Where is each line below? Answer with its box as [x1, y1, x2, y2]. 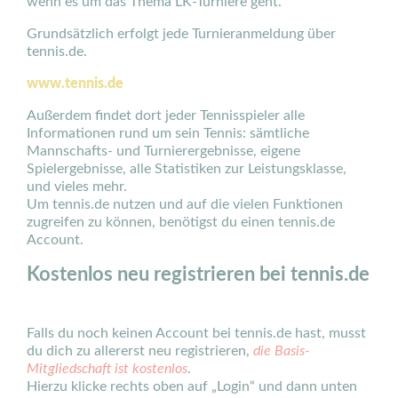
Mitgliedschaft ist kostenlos [27, 362, 187, 376]
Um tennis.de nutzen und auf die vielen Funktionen [27, 197, 343, 211]
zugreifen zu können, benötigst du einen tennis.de [27, 215, 335, 229]
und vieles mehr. [27, 179, 127, 194]
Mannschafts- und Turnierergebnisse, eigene [27, 144, 300, 158]
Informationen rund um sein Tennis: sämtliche [27, 126, 309, 140]
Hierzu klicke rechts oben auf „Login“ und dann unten [27, 379, 357, 394]
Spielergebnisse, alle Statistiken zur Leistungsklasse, [27, 162, 346, 176]
